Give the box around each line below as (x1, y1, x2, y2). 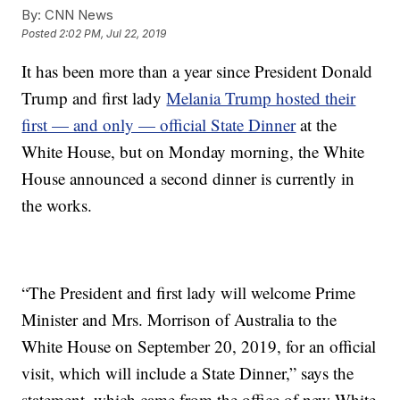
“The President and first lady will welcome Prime (21, 281, 356, 304)
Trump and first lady (21, 87, 167, 109)
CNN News (41, 6, 114, 23)
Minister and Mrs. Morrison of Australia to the (21, 308, 337, 330)
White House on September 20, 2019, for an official (21, 335, 377, 357)
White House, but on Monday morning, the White (21, 140, 365, 162)
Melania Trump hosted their (166, 87, 356, 109)
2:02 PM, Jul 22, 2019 (59, 27, 167, 41)
